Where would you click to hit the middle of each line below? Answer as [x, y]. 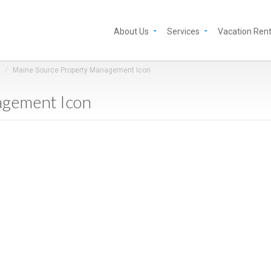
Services [183, 31]
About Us [131, 31]
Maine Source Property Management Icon [82, 70]
